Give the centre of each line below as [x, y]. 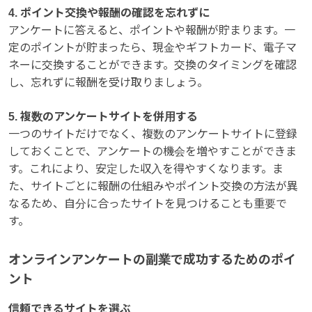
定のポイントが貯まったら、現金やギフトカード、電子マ [153, 48]
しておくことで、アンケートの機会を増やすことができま [153, 152]
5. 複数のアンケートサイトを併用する [103, 117]
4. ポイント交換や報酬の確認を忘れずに [109, 13]
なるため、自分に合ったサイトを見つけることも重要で [148, 204]
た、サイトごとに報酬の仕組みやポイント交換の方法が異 [153, 187]
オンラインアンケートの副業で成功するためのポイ [152, 260]
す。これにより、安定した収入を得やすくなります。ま [146, 169]
